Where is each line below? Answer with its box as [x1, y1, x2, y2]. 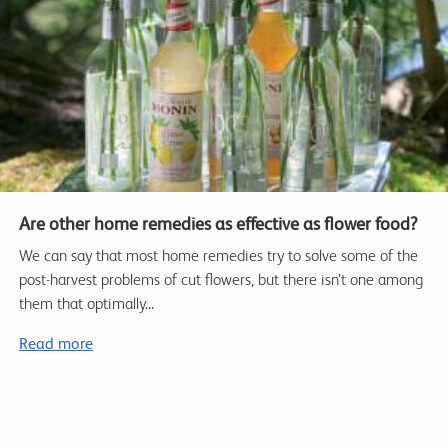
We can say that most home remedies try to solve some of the [19, 246, 419, 266]
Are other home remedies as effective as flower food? [19, 213, 419, 235]
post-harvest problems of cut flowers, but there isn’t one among [19, 270, 424, 290]
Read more [19, 334, 94, 354]
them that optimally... [19, 294, 155, 314]
